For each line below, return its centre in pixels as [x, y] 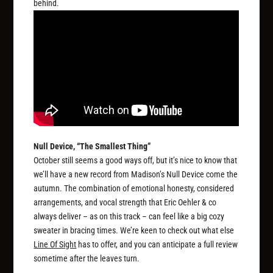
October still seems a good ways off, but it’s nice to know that [136, 161]
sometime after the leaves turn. [87, 259]
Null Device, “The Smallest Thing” [92, 147]
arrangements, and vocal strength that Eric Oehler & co [125, 203]
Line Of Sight [55, 245]
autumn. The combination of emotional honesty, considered [134, 189]
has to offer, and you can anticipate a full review [157, 245]
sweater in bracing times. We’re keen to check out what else [134, 231]
